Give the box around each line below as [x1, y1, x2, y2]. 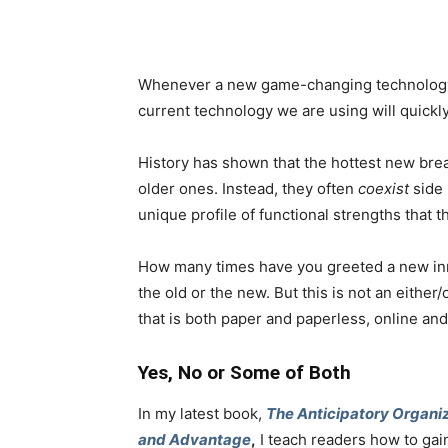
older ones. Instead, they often [138, 178, 358, 198]
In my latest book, [138, 403, 266, 423]
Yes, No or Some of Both [138, 360, 351, 384]
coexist [358, 178, 409, 198]
